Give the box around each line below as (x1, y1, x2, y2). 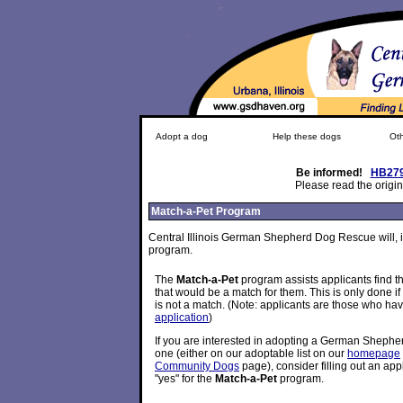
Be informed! (295, 166, 371, 179)
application (155, 311, 209, 324)
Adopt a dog (156, 131, 208, 141)
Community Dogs (155, 360, 239, 372)
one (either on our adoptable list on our (155, 347, 347, 360)
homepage (347, 347, 400, 360)
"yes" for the (155, 372, 215, 385)
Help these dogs (273, 131, 341, 141)
